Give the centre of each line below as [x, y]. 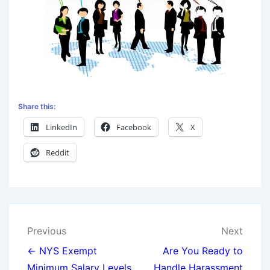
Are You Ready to [203, 251]
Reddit [58, 153]
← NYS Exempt [62, 251]
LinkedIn [61, 127]
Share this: [37, 107]
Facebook [134, 127]
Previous [47, 231]
